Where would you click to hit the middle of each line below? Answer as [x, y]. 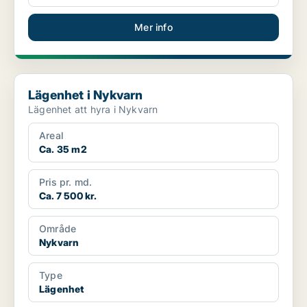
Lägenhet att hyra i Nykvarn [93, 110]
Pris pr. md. [66, 182]
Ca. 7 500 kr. [68, 196]
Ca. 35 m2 [63, 149]
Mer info [153, 27]
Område [58, 229]
